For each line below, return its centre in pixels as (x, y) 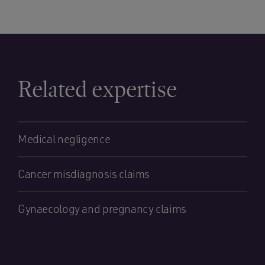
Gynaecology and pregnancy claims (102, 209)
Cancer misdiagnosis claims (84, 174)
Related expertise (97, 89)
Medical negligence (64, 139)
